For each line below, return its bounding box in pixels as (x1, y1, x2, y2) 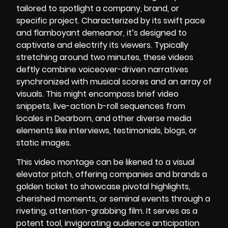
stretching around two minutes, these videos (16, 51, 193, 63)
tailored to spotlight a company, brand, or (16, 2, 179, 14)
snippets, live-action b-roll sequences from (16, 100, 185, 112)
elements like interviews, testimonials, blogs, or (16, 124, 197, 136)
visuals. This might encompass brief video (16, 88, 179, 100)
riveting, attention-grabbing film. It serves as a (16, 205, 197, 217)
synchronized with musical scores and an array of (16, 75, 212, 88)
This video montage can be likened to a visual (16, 156, 194, 168)
